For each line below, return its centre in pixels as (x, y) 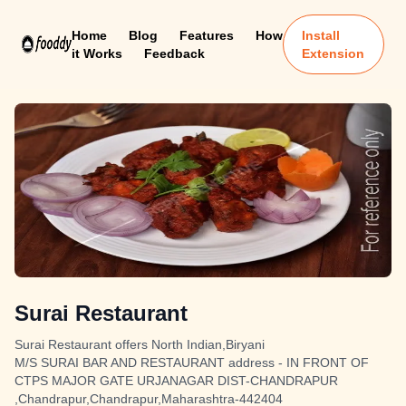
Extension (333, 53)
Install (321, 35)
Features (206, 35)
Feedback (174, 53)
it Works (97, 53)
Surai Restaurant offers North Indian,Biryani (140, 344)
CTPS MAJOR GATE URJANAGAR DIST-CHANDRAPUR (176, 381)
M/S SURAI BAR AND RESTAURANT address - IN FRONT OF (192, 362)
